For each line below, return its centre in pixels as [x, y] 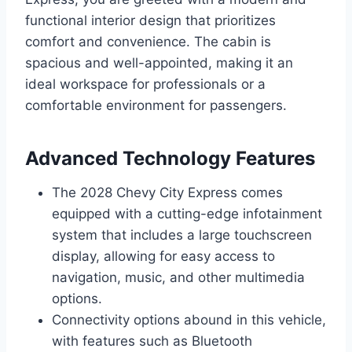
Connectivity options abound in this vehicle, [189, 319]
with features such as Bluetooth [152, 341]
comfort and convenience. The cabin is [148, 41]
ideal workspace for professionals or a [145, 84]
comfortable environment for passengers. [156, 105]
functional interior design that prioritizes [150, 20]
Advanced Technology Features [170, 158]
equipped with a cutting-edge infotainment [187, 213]
